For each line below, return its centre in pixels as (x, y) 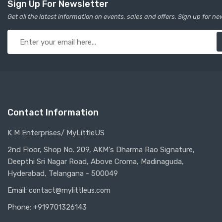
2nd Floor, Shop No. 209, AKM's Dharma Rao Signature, (101, 150)
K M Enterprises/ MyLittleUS (56, 133)
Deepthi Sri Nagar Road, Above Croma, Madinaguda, (96, 162)
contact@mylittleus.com (70, 191)
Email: (18, 190)
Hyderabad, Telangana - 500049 (63, 173)
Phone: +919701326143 (47, 207)
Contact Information (53, 112)
